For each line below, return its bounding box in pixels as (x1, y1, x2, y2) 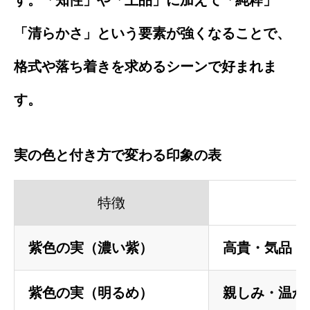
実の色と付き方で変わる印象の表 (14, 147, 221, 163)
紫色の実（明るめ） (28, 284, 153, 300)
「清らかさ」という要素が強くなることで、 (14, 25, 291, 41)
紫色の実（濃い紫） (28, 239, 153, 255)
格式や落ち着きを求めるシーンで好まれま (14, 58, 277, 74)
